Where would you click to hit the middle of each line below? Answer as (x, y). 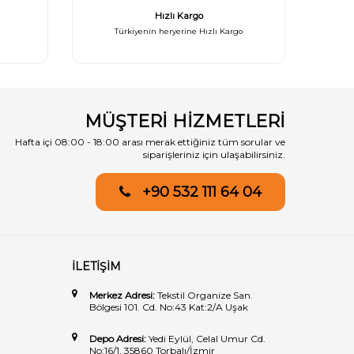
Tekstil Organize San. (205, 295)
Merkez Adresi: (123, 295)
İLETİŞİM (96, 266)
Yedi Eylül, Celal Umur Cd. (207, 339)
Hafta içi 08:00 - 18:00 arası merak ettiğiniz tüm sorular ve (150, 142)
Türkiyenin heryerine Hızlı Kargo (179, 31)
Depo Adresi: (119, 339)
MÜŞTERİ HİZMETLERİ (185, 121)
